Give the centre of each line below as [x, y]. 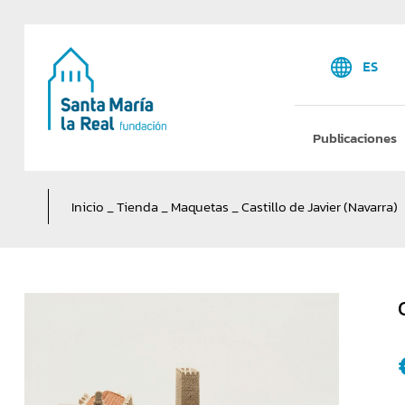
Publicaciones [354, 138]
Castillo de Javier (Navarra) [319, 206]
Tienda [137, 206]
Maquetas [199, 206]
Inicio [87, 206]
